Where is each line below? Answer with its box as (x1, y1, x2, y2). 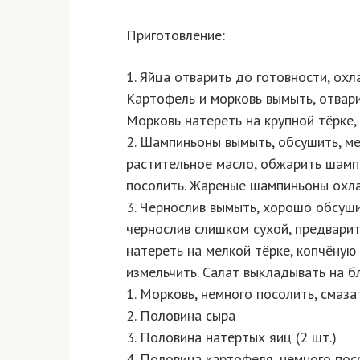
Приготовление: (126, 26, 225, 44)
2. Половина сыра (126, 306, 235, 325)
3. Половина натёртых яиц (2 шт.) (126, 328, 337, 346)
